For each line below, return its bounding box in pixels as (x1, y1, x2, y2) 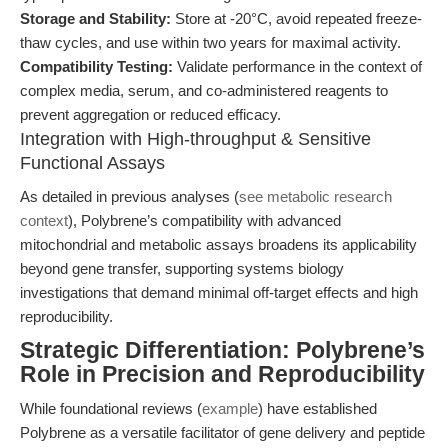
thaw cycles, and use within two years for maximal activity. (20, 34, 401, 51)
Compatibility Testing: (20, 58, 173, 75)
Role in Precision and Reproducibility (20, 362, 425, 387)
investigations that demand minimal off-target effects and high (20, 284, 418, 301)
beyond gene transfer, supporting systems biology (20, 260, 344, 277)
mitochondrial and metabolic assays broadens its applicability (20, 236, 417, 253)
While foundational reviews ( (20, 400, 202, 417)
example (202, 400, 258, 417)
